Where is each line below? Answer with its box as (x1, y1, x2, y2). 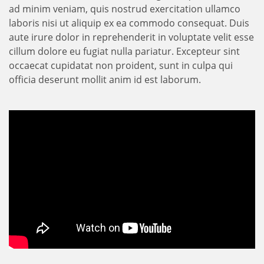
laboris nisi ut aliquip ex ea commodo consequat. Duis (9, 16, 249, 29)
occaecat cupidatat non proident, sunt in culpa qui (9, 59, 233, 72)
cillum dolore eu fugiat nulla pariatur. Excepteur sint (9, 45, 240, 58)
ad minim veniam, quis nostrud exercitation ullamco (9, 2, 240, 15)
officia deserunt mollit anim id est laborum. (9, 73, 201, 86)
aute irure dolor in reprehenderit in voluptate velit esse (9, 31, 254, 44)
